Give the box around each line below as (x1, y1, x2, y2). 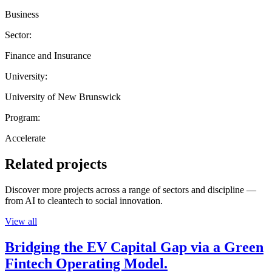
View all (5, 216, 37, 226)
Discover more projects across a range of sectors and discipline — (5, 184, 256, 195)
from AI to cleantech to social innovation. (5, 195, 163, 206)
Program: (5, 112, 40, 123)
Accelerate (5, 132, 46, 143)
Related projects (5, 155, 107, 172)
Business (5, 8, 39, 19)
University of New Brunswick (5, 91, 121, 102)
